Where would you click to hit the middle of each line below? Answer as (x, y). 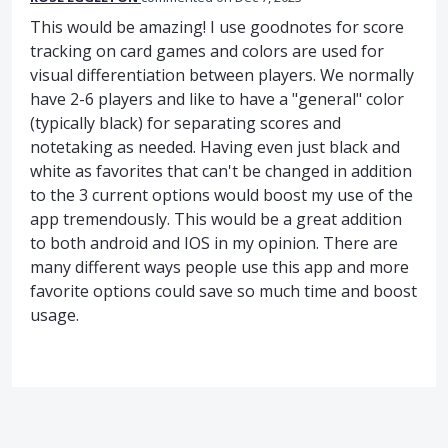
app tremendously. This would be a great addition (216, 218)
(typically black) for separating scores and (185, 122)
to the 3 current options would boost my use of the (221, 194)
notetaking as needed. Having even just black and (215, 146)
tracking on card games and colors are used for (207, 50)
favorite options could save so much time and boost (223, 290)
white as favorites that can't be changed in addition (221, 170)
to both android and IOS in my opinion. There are (214, 242)
